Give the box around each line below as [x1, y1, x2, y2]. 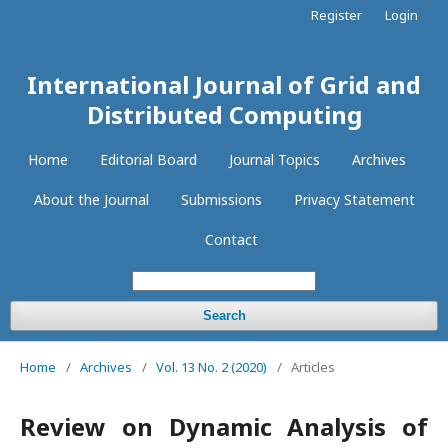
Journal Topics [229, 150, 320, 169]
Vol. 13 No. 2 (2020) [156, 358, 267, 376]
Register [311, 6, 362, 24]
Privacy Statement [293, 190, 415, 209]
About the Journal [33, 190, 149, 209]
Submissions [180, 190, 262, 209]
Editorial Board [100, 150, 197, 169]
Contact [204, 230, 258, 249]
